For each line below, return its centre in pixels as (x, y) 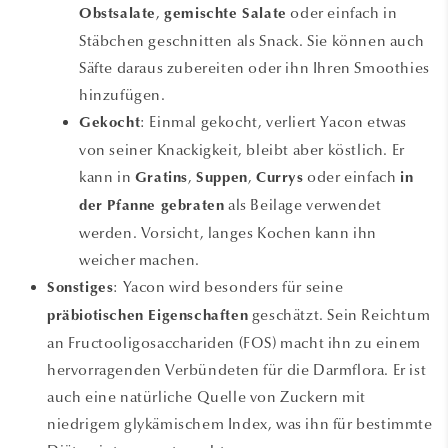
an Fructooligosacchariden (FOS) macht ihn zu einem (234, 342)
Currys (280, 178)
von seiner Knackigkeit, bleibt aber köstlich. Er (242, 149)
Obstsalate (117, 14)
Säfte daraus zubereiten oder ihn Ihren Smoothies (254, 67)
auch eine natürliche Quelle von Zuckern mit (206, 396)
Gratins (161, 178)
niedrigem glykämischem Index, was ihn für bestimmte (240, 423)
